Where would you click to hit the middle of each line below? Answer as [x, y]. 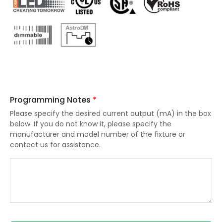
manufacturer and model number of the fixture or [98, 134]
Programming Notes [51, 100]
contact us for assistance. [55, 144]
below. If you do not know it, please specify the [91, 124]
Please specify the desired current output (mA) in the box [111, 113]
